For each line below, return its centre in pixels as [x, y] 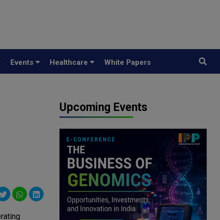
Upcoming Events [103, 107]
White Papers [127, 62]
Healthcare [70, 62]
